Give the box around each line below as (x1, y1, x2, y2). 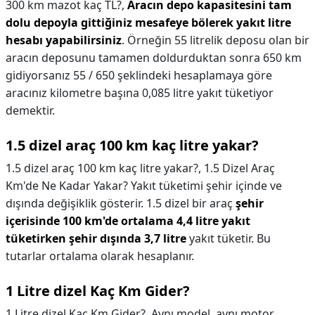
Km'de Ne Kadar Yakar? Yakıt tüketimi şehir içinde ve (6, 178, 282, 193)
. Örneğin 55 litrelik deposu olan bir (122, 32, 309, 48)
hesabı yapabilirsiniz (6, 32, 122, 48)
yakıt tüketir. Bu (186, 231, 271, 246)
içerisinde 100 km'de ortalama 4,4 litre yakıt (6, 213, 250, 229)
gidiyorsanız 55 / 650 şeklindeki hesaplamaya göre (6, 67, 272, 83)
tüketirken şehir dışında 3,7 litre (6, 231, 186, 246)
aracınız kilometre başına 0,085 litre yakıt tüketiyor (6, 85, 274, 101)
